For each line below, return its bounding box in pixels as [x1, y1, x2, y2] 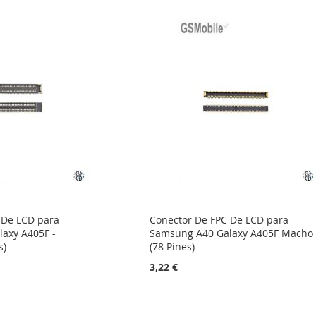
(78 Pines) [150, 240, 195, 254]
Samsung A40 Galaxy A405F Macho [150, 226, 314, 241]
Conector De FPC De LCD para [150, 213, 289, 227]
